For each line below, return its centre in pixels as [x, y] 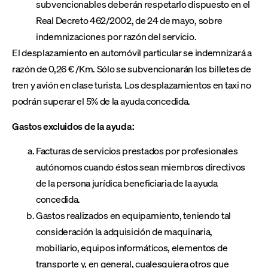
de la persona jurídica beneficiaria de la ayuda [127, 183]
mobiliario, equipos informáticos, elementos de [132, 248]
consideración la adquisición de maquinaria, [124, 232]
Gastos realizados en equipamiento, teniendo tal [133, 215]
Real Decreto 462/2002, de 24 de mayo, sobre [130, 20]
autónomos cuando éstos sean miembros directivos [141, 167]
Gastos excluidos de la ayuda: [73, 126]
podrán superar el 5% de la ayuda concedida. [101, 101]
